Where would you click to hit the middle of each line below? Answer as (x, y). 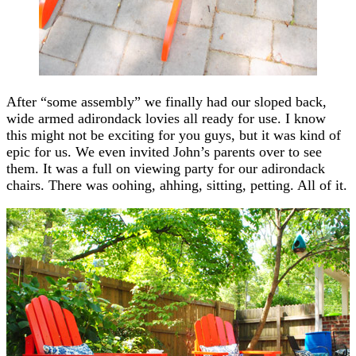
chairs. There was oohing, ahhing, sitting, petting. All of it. (177, 185)
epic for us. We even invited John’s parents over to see (164, 151)
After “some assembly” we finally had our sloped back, (166, 101)
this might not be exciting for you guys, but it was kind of (174, 135)
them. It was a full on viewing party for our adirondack (166, 168)
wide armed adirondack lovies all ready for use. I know (166, 118)
